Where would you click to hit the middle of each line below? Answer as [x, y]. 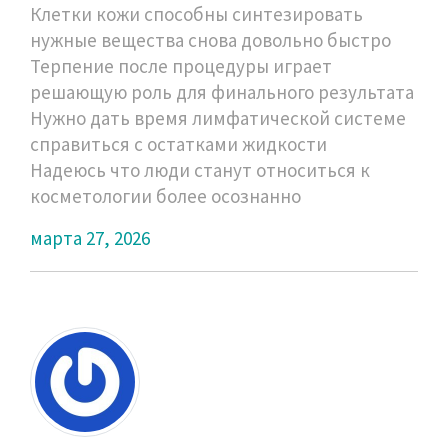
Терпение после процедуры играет [181, 65]
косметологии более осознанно [165, 195]
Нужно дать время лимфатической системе [218, 117]
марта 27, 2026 [90, 237]
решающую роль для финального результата [222, 91]
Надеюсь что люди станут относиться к [200, 169]
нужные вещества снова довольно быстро [210, 39]
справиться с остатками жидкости [178, 143]
